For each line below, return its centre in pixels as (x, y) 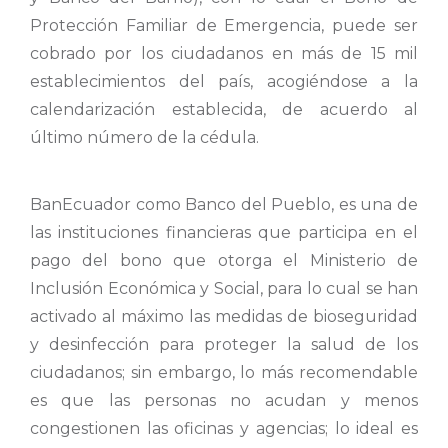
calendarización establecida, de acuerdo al (224, 110)
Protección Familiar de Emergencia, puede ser (224, 26)
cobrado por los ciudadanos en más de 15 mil (224, 54)
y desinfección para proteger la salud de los (224, 344)
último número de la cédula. (144, 138)
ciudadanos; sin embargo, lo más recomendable (224, 372)
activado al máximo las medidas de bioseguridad (224, 316)
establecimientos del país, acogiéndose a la (224, 82)
